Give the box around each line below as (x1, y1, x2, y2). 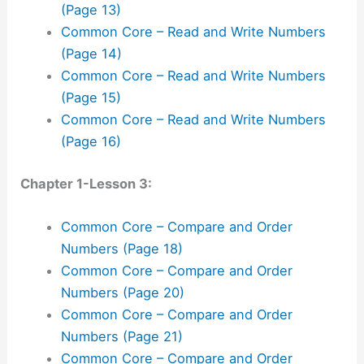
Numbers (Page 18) (60, 240, 183, 258)
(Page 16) (60, 133, 121, 150)
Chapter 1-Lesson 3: (20, 175, 153, 192)
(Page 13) (60, 2, 121, 19)
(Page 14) (60, 45, 122, 63)
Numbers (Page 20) (60, 284, 184, 301)
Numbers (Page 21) (60, 328, 183, 345)
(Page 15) (60, 89, 121, 106)
